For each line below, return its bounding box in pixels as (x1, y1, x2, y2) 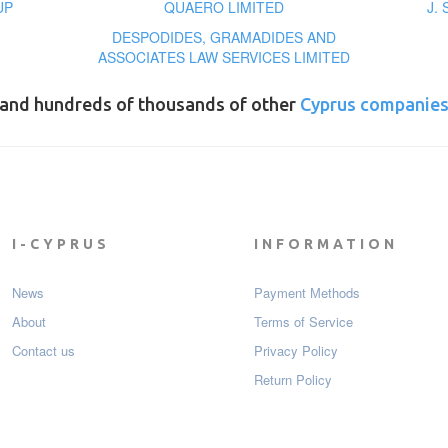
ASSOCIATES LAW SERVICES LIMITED (97, 47, 350, 68)
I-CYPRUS (11, 236, 110, 253)
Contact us (11, 341, 75, 361)
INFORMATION (254, 236, 398, 253)
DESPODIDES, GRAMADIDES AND (111, 27, 336, 48)
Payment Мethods (254, 283, 360, 303)
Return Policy (254, 370, 332, 390)
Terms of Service (254, 312, 353, 332)
